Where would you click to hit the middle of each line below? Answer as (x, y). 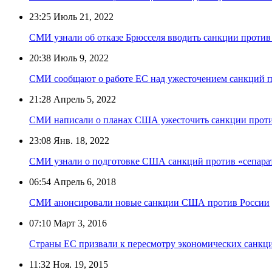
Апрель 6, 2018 (83, 182)
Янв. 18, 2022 (80, 140)
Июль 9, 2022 (80, 58)
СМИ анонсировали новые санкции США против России (149, 202)
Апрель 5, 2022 (83, 99)
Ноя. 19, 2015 (79, 264)
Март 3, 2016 (79, 223)
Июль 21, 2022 (82, 16)
